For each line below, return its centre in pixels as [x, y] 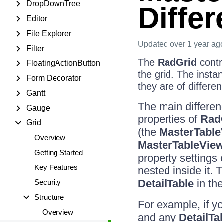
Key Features [56, 167]
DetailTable [166, 184]
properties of [169, 119]
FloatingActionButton [63, 63]
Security [48, 182]
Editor [37, 19]
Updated [154, 44]
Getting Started [58, 152]
